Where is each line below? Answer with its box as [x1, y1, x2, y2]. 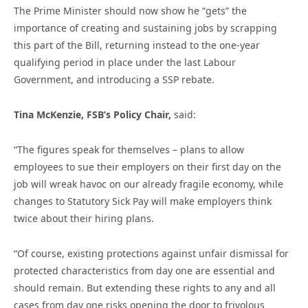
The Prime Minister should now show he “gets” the [14, 4, 247, 18]
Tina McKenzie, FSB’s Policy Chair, [14, 108, 174, 122]
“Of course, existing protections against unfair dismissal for [14, 247, 289, 261]
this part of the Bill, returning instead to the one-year [14, 38, 260, 52]
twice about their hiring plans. [14, 212, 154, 225]
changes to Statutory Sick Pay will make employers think [14, 195, 272, 208]
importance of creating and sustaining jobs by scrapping [14, 21, 277, 35]
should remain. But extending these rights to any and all [14, 281, 276, 295]
